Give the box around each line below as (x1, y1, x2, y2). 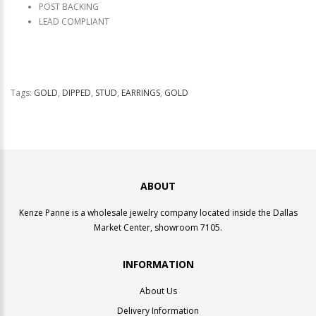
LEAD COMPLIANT (39, 15, 111, 28)
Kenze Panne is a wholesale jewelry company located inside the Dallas (18, 206, 298, 219)
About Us (139, 284, 177, 297)
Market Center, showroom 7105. (94, 221, 222, 233)
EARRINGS (121, 86, 160, 99)
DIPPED (62, 86, 91, 99)
